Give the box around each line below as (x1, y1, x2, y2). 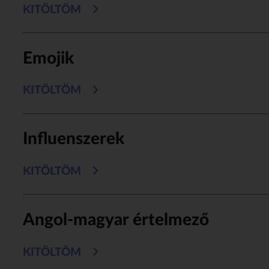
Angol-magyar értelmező (22, 211, 209, 228)
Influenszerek (22, 130, 124, 148)
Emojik (22, 49, 74, 67)
